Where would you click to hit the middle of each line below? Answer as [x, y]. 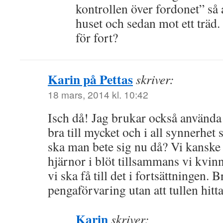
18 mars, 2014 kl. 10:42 [98, 94]
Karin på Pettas [90, 79]
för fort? [97, 37]
